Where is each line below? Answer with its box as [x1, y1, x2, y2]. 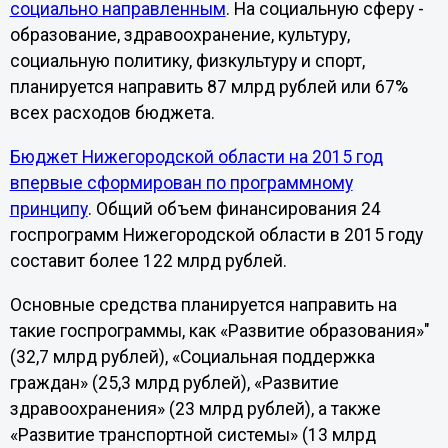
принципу [9, 198, 88, 219]
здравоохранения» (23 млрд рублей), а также [9, 398, 381, 419]
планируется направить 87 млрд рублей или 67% [9, 77, 408, 98]
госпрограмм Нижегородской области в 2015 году [9, 224, 423, 245]
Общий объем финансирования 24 [95, 198, 381, 219]
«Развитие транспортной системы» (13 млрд [9, 424, 376, 445]
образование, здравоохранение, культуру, [9, 25, 350, 46]
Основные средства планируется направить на [9, 294, 397, 315]
